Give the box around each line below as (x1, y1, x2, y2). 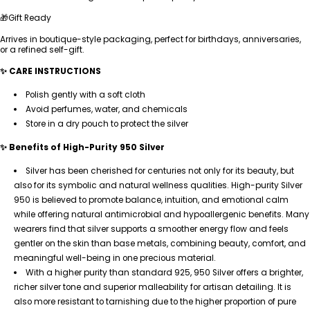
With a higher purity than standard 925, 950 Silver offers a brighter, (25, 266, 303, 278)
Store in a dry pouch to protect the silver (25, 118, 188, 129)
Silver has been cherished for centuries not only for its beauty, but (25, 165, 294, 176)
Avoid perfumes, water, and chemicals (25, 103, 188, 115)
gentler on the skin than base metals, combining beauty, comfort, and (13, 237, 306, 249)
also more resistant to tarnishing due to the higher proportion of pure (13, 295, 296, 307)
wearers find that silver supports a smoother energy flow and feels (13, 223, 289, 235)
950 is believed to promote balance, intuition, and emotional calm (13, 194, 289, 206)
